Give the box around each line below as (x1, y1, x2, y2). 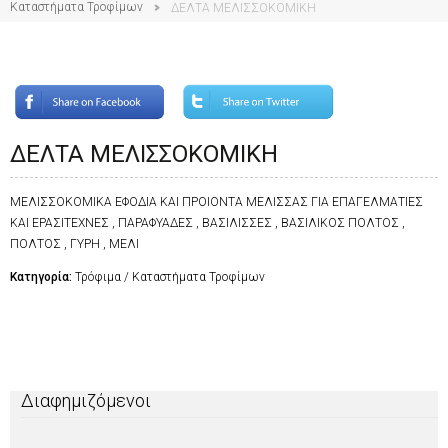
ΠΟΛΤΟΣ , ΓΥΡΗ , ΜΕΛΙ (10, 237, 139, 252)
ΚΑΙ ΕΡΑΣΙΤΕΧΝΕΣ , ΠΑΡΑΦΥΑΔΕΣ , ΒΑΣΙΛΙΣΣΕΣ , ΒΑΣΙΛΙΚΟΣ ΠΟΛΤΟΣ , (10, 216, 405, 231)
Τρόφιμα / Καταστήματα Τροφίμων (75, 270, 265, 285)
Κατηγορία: (10, 270, 75, 285)
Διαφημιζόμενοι (21, 389, 152, 411)
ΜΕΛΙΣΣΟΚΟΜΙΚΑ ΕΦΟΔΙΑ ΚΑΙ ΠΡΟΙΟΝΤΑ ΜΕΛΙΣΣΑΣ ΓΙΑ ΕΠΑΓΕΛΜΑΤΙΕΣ (10, 195, 423, 210)
